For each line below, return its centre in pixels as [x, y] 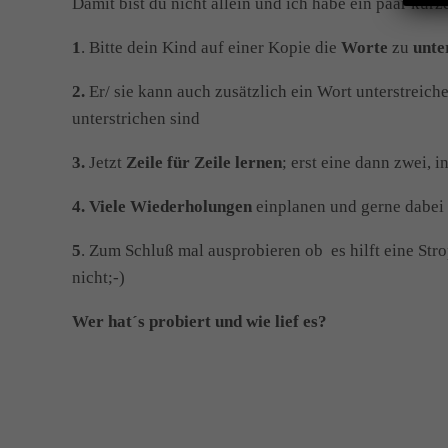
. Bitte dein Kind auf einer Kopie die [209, 48]
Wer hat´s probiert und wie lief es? [199, 322]
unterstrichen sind [136, 119]
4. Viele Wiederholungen [162, 207]
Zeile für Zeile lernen [202, 163]
